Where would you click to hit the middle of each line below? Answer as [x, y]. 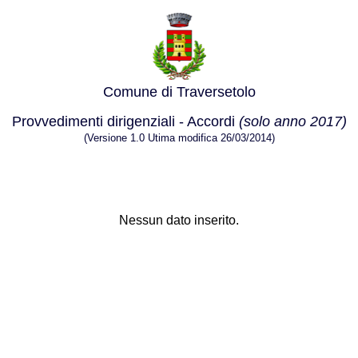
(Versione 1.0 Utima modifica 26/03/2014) [179, 138]
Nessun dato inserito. [179, 220]
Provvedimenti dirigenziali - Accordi [125, 121]
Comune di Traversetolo [179, 92]
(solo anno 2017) [292, 121]
